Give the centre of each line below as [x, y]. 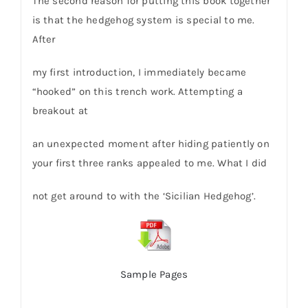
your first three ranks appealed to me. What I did [150, 163]
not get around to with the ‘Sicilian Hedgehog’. [144, 196]
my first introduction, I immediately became [139, 72]
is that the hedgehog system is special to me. [143, 20]
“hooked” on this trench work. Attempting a [137, 91]
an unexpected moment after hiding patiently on [151, 143]
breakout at [60, 110]
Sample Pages [154, 275]
